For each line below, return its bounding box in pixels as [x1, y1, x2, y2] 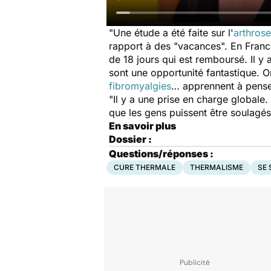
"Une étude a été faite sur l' [109, 27, 233, 39]
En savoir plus [109, 120, 176, 132]
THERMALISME [190, 163, 243, 172]
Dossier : [109, 133, 152, 145]
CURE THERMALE [114, 163, 175, 172]
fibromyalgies [109, 80, 171, 92]
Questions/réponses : [109, 148, 214, 160]
